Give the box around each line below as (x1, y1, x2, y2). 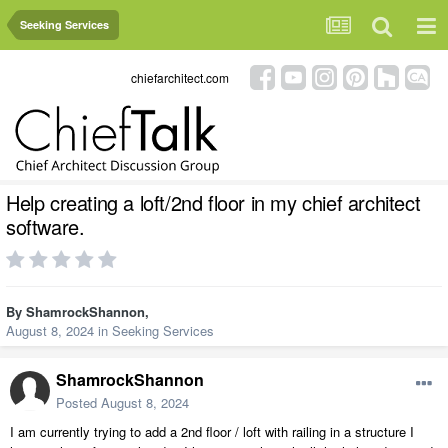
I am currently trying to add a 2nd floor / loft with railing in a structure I (10, 422, 414, 442)
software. (6, 212, 85, 242)
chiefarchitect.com (131, 68, 229, 86)
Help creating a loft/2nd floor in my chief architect (6, 188, 421, 218)
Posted (56, 393, 101, 413)
